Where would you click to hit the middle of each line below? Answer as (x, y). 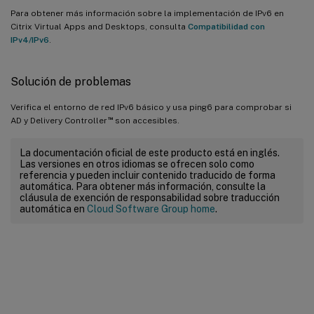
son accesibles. (146, 120)
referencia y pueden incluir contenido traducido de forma (148, 175)
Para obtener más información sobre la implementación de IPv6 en (147, 13)
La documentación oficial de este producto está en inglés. (150, 152)
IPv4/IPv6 (30, 40)
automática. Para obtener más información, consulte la (143, 186)
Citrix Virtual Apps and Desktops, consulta (99, 26)
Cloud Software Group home (151, 209)
